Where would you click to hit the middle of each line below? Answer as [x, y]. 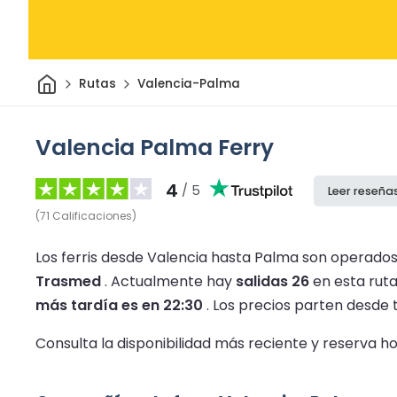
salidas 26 [272, 281]
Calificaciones [92, 215]
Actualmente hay [173, 281]
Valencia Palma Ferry [155, 147]
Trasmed [68, 281]
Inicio [73, 78]
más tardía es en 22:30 [119, 305]
